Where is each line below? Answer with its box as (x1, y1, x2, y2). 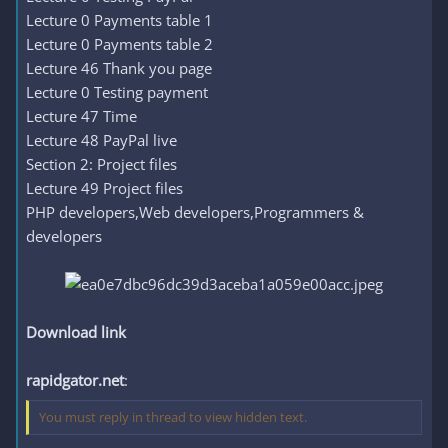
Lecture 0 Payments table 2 (26, 34, 213, 54)
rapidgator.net (26, 370, 124, 390)
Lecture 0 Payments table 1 (26, 10, 213, 30)
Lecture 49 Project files (26, 178, 183, 198)
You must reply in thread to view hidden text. (39, 407, 307, 426)
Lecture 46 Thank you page (26, 58, 212, 78)
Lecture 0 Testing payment (26, 82, 208, 102)
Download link (26, 322, 126, 342)
